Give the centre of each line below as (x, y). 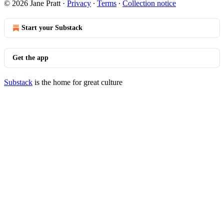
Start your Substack (52, 28)
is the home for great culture (77, 82)
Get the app (30, 58)
